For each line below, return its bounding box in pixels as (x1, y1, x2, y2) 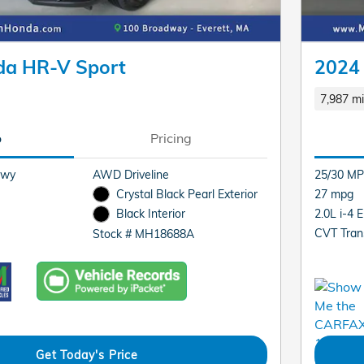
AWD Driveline (93, 167, 170, 182)
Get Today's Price (35, 348, 139, 362)
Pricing (149, 130, 192, 147)
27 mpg (314, 187, 353, 201)
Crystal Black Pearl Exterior (115, 187, 258, 201)
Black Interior (115, 206, 185, 221)
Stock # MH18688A (93, 226, 195, 240)
